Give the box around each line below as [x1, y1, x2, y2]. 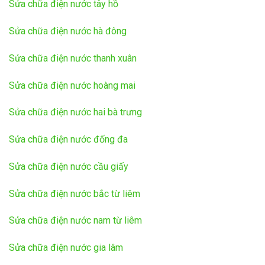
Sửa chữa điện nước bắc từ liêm [9, 188, 140, 199]
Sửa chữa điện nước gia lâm [9, 242, 123, 254]
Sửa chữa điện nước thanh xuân [9, 52, 137, 64]
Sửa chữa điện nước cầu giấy [9, 160, 128, 172]
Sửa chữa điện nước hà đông [9, 25, 127, 37]
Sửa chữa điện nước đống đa [9, 134, 128, 146]
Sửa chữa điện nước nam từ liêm [9, 215, 142, 227]
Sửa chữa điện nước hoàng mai [9, 79, 135, 91]
